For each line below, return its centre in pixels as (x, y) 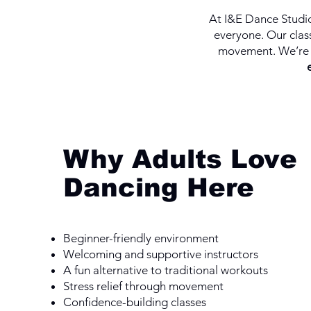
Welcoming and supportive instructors (160, 254)
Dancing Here (158, 187)
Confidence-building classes (134, 302)
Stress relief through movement (143, 286)
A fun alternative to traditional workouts (165, 270)
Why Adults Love (180, 159)
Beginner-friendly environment (141, 238)
